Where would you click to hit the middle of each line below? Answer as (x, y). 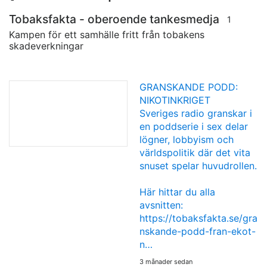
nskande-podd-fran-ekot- (198, 231)
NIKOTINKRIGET (175, 100)
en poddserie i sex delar (194, 126)
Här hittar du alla (177, 192)
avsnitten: (161, 205)
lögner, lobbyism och (187, 139)
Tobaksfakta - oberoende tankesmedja (114, 19)
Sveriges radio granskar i (196, 113)
